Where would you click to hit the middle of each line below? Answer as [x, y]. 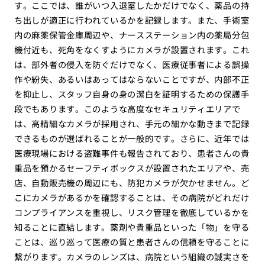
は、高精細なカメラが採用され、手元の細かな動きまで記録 [132, 124]
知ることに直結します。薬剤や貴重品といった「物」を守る [132, 227]
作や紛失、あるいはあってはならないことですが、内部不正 [132, 79]
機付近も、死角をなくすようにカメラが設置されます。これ [132, 50]
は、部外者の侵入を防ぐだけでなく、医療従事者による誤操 [132, 64]
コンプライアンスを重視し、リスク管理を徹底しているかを [132, 212]
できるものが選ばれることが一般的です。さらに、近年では [132, 138]
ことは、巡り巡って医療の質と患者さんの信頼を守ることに [132, 242]
